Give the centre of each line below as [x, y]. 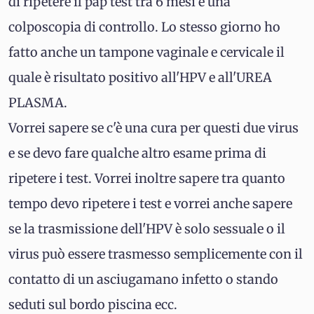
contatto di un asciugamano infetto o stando [143, 279]
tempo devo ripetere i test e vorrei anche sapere [150, 204]
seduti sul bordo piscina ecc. [93, 305]
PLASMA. [38, 103]
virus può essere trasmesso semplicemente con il [156, 254]
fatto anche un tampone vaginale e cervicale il [146, 52]
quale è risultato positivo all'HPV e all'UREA [140, 77]
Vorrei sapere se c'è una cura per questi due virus [153, 128]
